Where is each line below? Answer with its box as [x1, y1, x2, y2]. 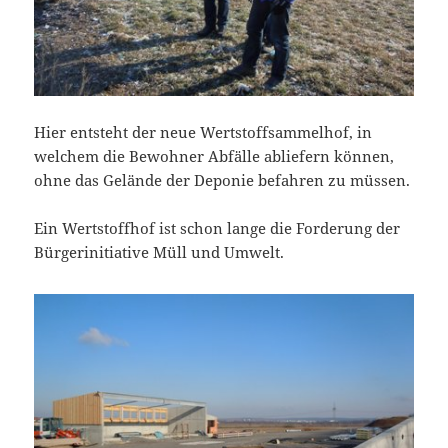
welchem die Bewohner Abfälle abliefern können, [34, 145, 395, 166]
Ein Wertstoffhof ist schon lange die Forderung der [34, 217, 401, 238]
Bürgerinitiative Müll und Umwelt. [34, 241, 285, 262]
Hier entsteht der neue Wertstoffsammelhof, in [34, 121, 373, 142]
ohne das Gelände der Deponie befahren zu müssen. [34, 169, 411, 190]
